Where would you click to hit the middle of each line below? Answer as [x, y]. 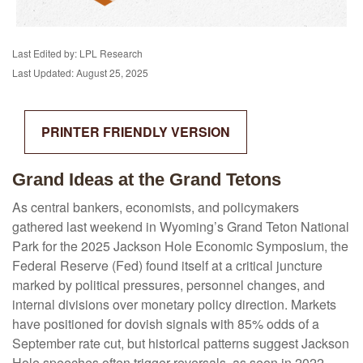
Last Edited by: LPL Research [77, 53]
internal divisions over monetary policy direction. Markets [174, 305]
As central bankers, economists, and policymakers [156, 207]
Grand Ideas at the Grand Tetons [147, 180]
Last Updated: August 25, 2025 [80, 73]
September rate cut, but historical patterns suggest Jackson [181, 344]
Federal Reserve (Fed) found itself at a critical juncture [167, 266]
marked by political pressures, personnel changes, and [169, 285]
